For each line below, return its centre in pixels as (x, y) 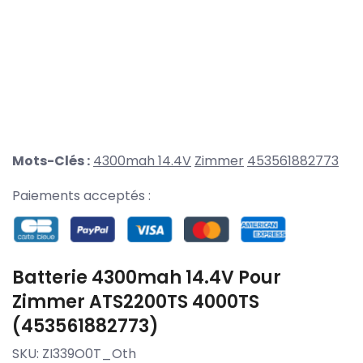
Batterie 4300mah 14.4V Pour (147, 277)
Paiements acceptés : (81, 196)
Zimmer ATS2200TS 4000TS (136, 301)
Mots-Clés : (51, 161)
